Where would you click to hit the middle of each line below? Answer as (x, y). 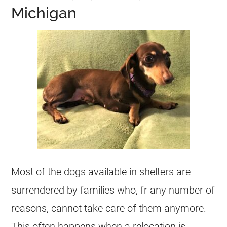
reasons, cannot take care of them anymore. (109, 208)
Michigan (44, 13)
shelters (157, 172)
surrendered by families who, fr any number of (113, 190)
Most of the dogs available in (75, 172)
